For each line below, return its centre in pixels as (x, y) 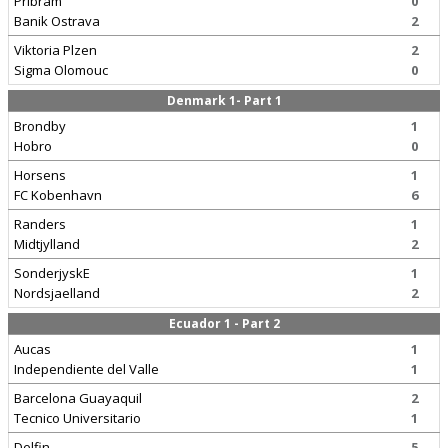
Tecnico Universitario (77, 418)
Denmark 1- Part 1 (224, 100)
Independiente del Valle (86, 369)
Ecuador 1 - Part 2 (224, 323)
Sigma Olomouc (61, 70)
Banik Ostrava (57, 21)
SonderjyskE (52, 273)
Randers (40, 224)
